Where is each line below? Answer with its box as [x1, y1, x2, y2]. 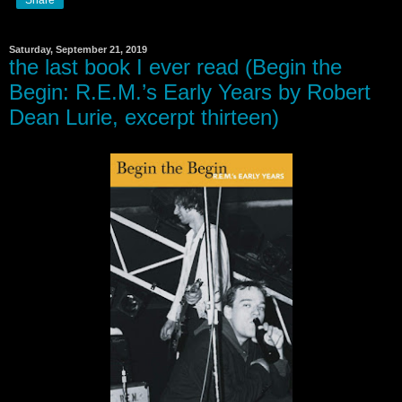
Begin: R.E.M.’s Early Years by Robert [9, 79, 371, 104]
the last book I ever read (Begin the [9, 54, 342, 79]
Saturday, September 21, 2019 [9, 43, 147, 55]
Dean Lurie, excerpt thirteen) [9, 104, 279, 129]
